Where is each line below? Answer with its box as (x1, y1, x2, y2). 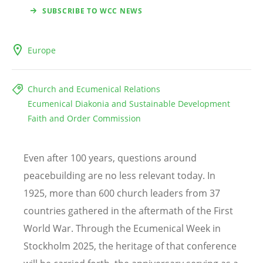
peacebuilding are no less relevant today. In (23, 168, 215, 182)
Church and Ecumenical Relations (28, 83, 160, 95)
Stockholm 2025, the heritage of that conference (23, 239, 237, 252)
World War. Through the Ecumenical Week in (23, 221, 221, 235)
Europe (28, 44, 56, 56)
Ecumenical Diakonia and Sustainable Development (28, 97, 230, 109)
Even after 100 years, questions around (23, 151, 197, 164)
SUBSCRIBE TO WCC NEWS (42, 5, 143, 16)
